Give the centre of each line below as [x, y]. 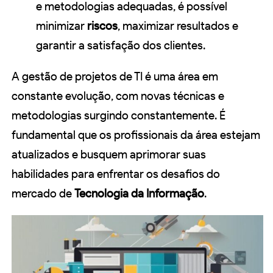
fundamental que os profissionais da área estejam [136, 135]
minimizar [62, 26]
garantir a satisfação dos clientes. [121, 45]
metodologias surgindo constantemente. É [119, 115]
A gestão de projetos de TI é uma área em [115, 76]
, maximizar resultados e [178, 26]
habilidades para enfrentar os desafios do [116, 174]
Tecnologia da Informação [139, 193]
